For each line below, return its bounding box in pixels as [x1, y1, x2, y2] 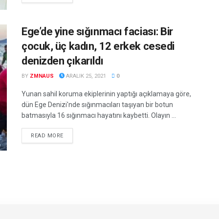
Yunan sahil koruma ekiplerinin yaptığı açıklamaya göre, [22, 90, 191, 98]
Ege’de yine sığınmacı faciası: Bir [22, 25, 174, 38]
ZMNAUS [30, 73, 54, 80]
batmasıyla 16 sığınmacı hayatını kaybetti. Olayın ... [22, 111, 176, 120]
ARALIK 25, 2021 [65, 73, 106, 80]
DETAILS [63, 132, 87, 139]
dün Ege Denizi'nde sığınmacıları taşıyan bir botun [22, 101, 173, 109]
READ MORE [31, 132, 64, 139]
